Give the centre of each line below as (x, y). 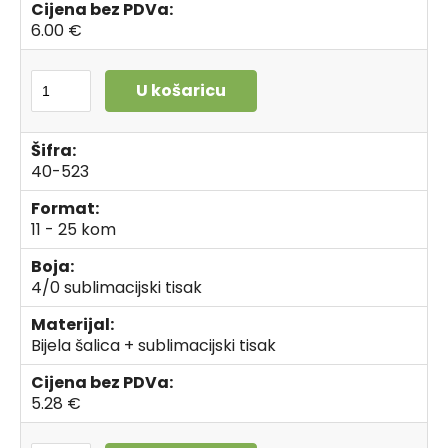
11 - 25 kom (73, 229)
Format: (65, 208)
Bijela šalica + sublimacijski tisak (153, 345)
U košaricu (181, 90)
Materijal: (72, 324)
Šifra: (53, 150)
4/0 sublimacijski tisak (116, 287)
